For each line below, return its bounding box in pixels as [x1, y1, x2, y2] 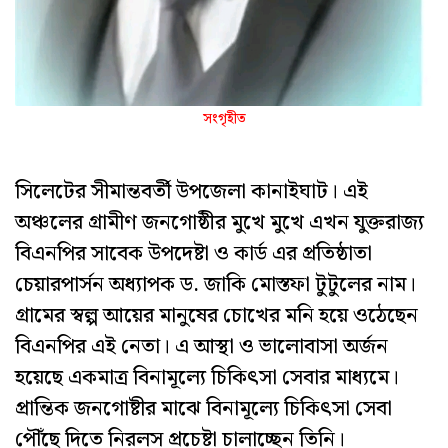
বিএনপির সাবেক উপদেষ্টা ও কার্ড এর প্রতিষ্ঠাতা [15, 237, 372, 272]
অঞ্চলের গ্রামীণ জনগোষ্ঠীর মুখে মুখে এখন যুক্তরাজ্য [15, 206, 424, 241]
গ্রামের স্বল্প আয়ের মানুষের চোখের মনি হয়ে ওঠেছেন [15, 299, 418, 334]
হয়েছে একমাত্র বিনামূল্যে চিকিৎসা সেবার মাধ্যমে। [15, 361, 399, 396]
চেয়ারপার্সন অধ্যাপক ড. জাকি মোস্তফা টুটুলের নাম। [15, 268, 416, 303]
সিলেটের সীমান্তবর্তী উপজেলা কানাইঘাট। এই [15, 175, 368, 210]
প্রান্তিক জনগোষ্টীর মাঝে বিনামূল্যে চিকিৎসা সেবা [15, 392, 392, 427]
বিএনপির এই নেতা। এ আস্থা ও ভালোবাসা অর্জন [15, 330, 388, 365]
